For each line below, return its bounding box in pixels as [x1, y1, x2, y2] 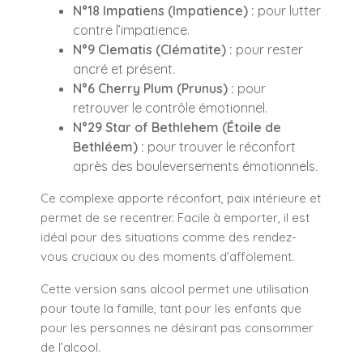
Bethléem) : [73, 139, 144, 156]
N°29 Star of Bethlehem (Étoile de [73, 119, 281, 136]
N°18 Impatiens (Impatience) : [73, 2, 254, 19]
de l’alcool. [41, 340, 100, 356]
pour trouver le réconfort [144, 139, 296, 156]
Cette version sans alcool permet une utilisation [41, 281, 309, 297]
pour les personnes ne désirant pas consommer [41, 320, 314, 336]
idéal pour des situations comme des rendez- [41, 229, 297, 246]
